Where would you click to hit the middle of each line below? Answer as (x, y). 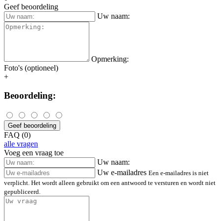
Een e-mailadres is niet (179, 173)
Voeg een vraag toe (34, 152)
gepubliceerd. (22, 191)
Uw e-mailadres (122, 172)
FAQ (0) (17, 135)
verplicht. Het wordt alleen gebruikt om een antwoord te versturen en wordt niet (110, 183)
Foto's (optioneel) (31, 68)
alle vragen (21, 144)
